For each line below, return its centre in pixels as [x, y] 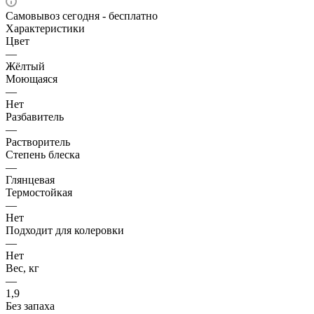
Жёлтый [25, 66]
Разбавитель [35, 116]
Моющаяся [32, 78]
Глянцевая [30, 179]
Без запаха [30, 306]
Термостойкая [39, 192]
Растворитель [38, 142]
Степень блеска [43, 154]
